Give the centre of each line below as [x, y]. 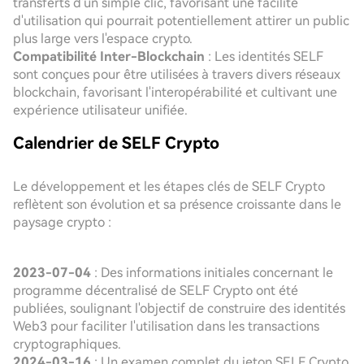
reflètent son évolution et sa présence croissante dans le [177, 204]
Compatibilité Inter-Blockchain [109, 56]
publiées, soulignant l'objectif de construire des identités [179, 308]
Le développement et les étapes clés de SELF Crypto [169, 186]
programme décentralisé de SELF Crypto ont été [156, 290]
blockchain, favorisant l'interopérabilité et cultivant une [175, 92]
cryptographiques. [67, 344]
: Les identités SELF [264, 56]
